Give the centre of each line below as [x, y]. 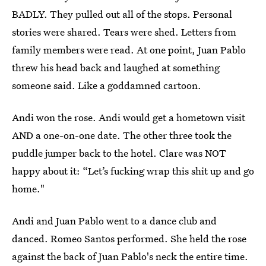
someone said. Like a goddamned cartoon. [107, 85]
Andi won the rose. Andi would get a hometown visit [129, 117]
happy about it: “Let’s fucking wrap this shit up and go [133, 171]
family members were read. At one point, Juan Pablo [129, 50]
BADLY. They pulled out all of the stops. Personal [122, 14]
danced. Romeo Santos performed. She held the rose [129, 238]
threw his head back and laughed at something [116, 67]
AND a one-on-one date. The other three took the [122, 135]
